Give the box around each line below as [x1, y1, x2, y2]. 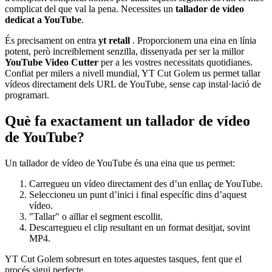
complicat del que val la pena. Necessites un [5, 4, 175, 15]
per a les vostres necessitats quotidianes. [101, 57, 253, 68]
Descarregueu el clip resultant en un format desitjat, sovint [29, 222, 250, 233]
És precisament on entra [5, 35, 98, 46]
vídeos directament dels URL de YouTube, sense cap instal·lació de [5, 79, 261, 90]
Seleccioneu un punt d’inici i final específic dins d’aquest [29, 189, 246, 200]
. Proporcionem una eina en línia [132, 35, 256, 46]
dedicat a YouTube [5, 15, 81, 25]
